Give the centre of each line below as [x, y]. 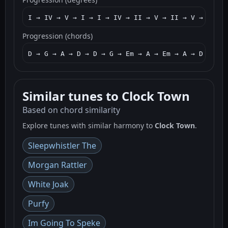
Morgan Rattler [58, 165]
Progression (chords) [58, 36]
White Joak [48, 184]
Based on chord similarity [71, 110]
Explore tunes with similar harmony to [89, 125]
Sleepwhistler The [62, 145]
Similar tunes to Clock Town [106, 96]
